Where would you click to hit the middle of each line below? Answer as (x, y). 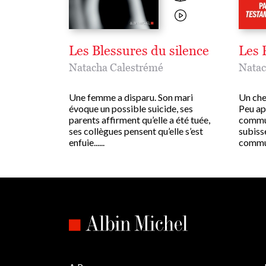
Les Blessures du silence (139, 51)
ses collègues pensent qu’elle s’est (136, 131)
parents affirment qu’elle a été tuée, (140, 120)
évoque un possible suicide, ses (131, 109)
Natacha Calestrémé (116, 68)
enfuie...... (87, 142)
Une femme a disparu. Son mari (131, 97)
